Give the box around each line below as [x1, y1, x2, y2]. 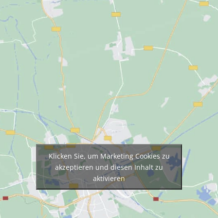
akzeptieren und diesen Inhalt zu [55, 162, 163, 172]
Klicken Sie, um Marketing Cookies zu [48, 151, 170, 161]
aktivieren [93, 173, 125, 183]
